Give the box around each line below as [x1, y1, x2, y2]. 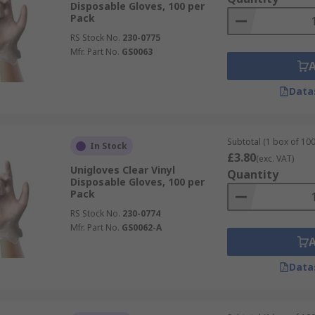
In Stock [89, 140, 127, 152]
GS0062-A [121, 221, 162, 233]
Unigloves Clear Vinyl [70, 163, 175, 176]
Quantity [226, 167, 278, 182]
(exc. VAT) [255, 153, 294, 165]
